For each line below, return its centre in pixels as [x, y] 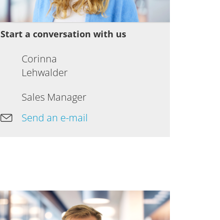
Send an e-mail [55, 117]
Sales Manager [54, 97]
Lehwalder [44, 72]
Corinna [39, 58]
